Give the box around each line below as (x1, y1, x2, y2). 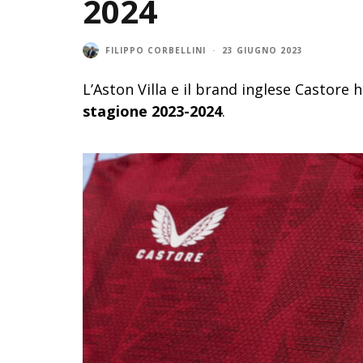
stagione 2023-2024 (83, 101, 222, 122)
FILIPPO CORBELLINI (105, 44, 206, 56)
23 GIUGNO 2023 (222, 44, 303, 56)
